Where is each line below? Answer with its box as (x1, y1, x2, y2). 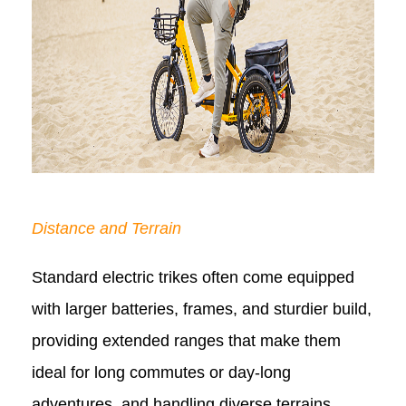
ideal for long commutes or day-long (32, 362, 291, 382)
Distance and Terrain (32, 218, 181, 237)
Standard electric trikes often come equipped (32, 267, 354, 286)
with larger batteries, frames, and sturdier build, (32, 299, 372, 318)
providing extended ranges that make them (32, 331, 341, 350)
